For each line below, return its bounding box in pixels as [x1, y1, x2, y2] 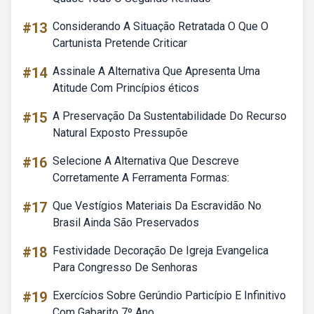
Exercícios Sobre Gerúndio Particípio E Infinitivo [53, 289, 286, 302]
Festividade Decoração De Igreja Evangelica [53, 244, 268, 257]
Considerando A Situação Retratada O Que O [53, 20, 268, 33]
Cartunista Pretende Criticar [53, 36, 187, 50]
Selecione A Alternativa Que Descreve [53, 154, 239, 168]
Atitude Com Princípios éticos [53, 81, 199, 95]
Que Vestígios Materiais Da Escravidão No [53, 199, 261, 212]
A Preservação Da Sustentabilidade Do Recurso [53, 109, 287, 123]
